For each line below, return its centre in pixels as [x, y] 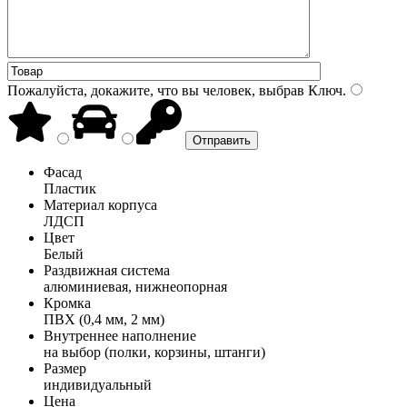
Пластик [70, 188]
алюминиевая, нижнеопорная [135, 286]
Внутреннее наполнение [120, 335]
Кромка [67, 303]
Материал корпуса [100, 204]
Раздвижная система [107, 270]
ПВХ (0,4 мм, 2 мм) [104, 319]
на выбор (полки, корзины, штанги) [154, 352]
